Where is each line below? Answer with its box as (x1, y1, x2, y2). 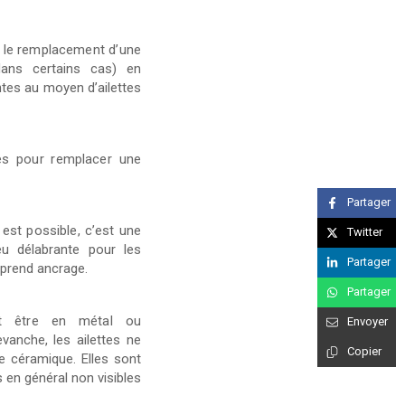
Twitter (347, 225, 382, 240)
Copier (347, 344, 381, 359)
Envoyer (347, 315, 388, 329)
